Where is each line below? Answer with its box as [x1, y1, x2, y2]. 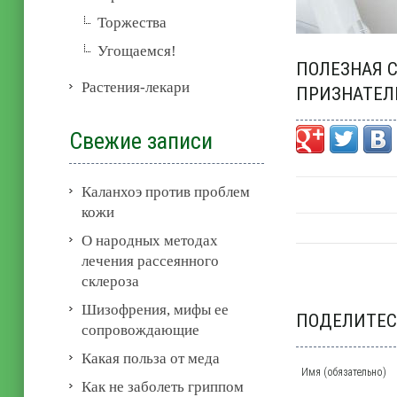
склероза [82, 272, 140, 290]
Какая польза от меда [82, 349, 221, 367]
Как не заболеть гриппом [82, 378, 245, 395]
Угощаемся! [97, 42, 177, 59]
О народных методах [82, 231, 219, 249]
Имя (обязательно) [301, 365, 387, 378]
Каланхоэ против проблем [82, 183, 251, 200]
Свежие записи [69, 127, 214, 154]
